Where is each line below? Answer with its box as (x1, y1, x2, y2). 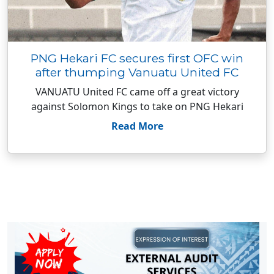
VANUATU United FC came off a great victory (35, 85, 239, 98)
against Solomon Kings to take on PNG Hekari (31, 100, 243, 113)
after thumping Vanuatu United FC (35, 65, 239, 80)
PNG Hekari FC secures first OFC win (31, 51, 243, 65)
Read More (111, 119, 163, 133)
